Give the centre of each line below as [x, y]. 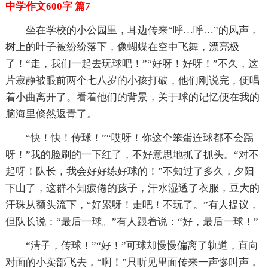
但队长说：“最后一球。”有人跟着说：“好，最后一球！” [132, 221]
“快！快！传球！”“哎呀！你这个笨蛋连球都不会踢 [139, 138]
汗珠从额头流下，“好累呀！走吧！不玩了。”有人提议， [132, 205]
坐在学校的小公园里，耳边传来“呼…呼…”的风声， [142, 30]
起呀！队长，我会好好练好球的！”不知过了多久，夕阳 [130, 171]
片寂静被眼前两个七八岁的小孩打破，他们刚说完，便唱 [132, 80]
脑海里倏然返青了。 [51, 114]
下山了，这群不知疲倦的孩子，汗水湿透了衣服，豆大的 [132, 188]
